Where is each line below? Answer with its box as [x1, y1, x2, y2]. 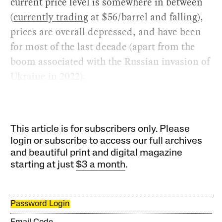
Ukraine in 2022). [10, 69, 86, 84]
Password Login [10, 200, 70, 209]
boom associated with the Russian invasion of [10, 55, 210, 69]
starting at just [10, 160, 76, 170]
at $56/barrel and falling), [88, 10, 204, 24]
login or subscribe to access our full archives [10, 136, 203, 147]
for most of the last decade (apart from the [10, 40, 196, 54]
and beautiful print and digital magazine [10, 148, 183, 159]
